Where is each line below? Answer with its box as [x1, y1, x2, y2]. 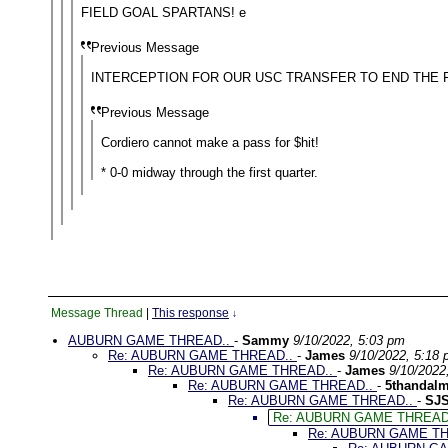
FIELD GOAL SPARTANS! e [81, 5, 246, 20]
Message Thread [51, 306, 143, 320]
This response [152, 306, 229, 320]
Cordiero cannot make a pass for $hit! [101, 135, 319, 150]
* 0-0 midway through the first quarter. [101, 165, 318, 180]
